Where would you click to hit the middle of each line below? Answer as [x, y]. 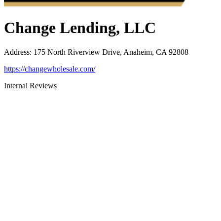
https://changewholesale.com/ [50, 69]
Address [17, 52]
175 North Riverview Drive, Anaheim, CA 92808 [111, 52]
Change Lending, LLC [80, 28]
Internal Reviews [30, 85]
